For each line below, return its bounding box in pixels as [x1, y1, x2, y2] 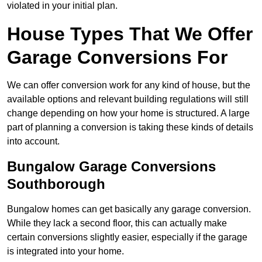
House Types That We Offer [7, 23, 253, 45]
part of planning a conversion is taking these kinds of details [7, 122, 253, 133]
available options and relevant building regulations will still [7, 94, 249, 105]
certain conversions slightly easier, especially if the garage [7, 232, 247, 243]
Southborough [7, 176, 105, 192]
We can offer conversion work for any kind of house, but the [7, 80, 250, 91]
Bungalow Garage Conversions [7, 158, 216, 175]
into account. [7, 136, 60, 147]
